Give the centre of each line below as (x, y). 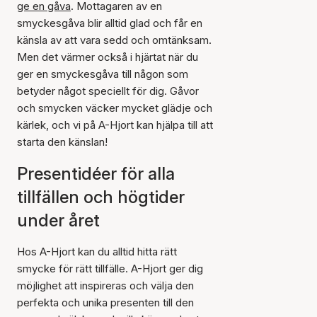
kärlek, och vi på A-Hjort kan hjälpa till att (115, 125)
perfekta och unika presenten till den (105, 302)
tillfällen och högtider (101, 197)
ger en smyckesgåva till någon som (103, 74)
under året (58, 220)
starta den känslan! (62, 142)
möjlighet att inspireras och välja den (105, 286)
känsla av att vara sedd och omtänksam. (114, 40)
